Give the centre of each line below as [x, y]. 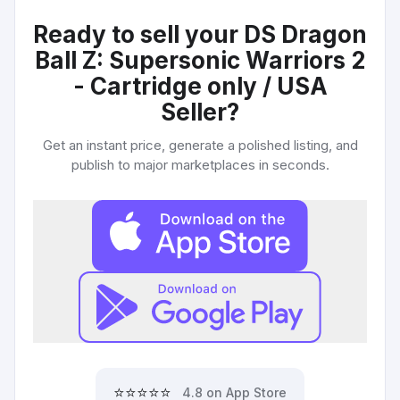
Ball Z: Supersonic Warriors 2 [200, 60]
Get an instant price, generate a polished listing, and [200, 145]
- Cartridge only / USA [200, 86]
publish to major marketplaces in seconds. [200, 165]
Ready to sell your [138, 34]
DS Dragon [305, 34]
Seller [194, 112]
